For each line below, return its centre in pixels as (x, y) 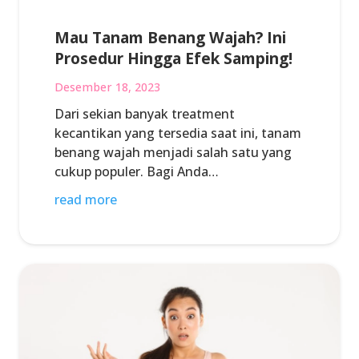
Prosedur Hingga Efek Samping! (173, 58)
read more (86, 199)
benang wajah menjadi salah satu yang (173, 152)
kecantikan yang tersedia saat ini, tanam (178, 133)
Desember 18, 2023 (107, 87)
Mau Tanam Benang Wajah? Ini (170, 38)
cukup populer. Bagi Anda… (137, 171)
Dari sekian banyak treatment (145, 113)
